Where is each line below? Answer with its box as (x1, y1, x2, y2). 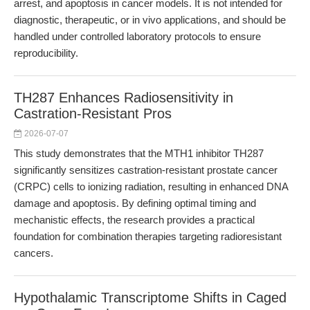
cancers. (14, 247, 53, 259)
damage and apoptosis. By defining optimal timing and (14, 197, 256, 209)
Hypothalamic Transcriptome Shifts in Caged (14, 290, 286, 305)
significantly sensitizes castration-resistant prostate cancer (14, 164, 277, 176)
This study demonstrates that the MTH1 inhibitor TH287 (14, 147, 264, 159)
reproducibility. (14, 47, 78, 59)
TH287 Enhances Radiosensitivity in (14, 90, 233, 105)
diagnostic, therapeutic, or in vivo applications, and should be (14, 14, 286, 26)
